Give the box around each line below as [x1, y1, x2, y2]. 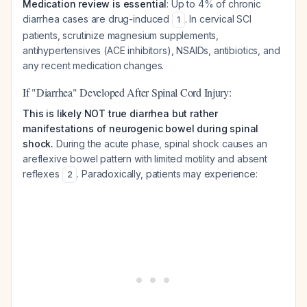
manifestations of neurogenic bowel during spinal [23, 123, 259, 134]
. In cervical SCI [184, 13, 252, 25]
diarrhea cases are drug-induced [23, 13, 172, 25]
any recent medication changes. [23, 60, 164, 71]
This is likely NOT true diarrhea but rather [23, 108, 219, 119]
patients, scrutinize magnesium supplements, [23, 29, 219, 41]
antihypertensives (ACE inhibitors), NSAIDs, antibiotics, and [23, 45, 280, 56]
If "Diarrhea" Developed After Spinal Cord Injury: [23, 85, 232, 99]
